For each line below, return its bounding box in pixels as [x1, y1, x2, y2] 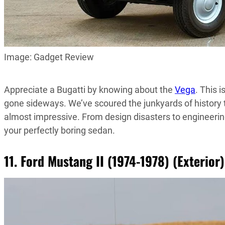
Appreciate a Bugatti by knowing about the [4, 84, 175, 95]
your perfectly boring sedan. [4, 125, 115, 136]
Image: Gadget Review [4, 52, 94, 63]
